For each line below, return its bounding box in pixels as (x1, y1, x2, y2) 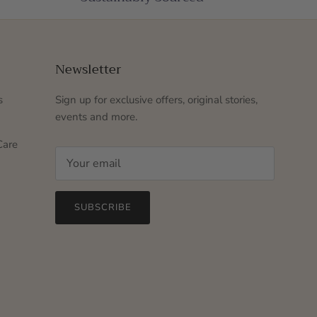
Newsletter (55, 58, 122, 81)
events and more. (55, 110, 137, 125)
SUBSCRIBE (74, 201, 132, 214)
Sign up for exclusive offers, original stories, (55, 93, 258, 108)
